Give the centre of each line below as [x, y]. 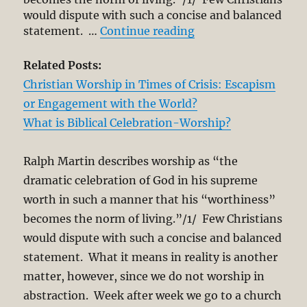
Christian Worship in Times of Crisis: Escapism [150, 84]
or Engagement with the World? [111, 103]
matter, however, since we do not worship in [144, 276]
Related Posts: [63, 65]
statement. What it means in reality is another [151, 257]
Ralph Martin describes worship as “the [131, 161]
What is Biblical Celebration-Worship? [127, 122]
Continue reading [148, 31]
